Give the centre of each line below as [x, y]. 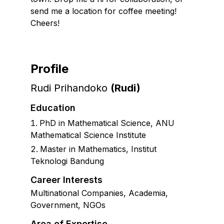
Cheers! [45, 23]
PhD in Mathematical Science [95, 123]
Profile [49, 68]
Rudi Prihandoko [69, 88]
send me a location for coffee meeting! [103, 11]
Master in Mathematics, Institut [98, 149]
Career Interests [66, 179]
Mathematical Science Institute [88, 135]
